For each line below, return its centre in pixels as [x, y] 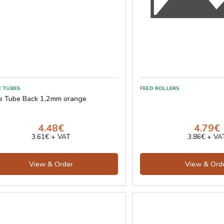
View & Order [51, 164]
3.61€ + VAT [51, 136]
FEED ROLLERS [160, 88]
